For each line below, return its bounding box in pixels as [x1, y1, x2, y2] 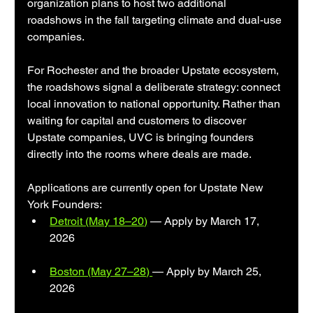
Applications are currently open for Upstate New [27, 181, 267, 195]
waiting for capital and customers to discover [27, 114, 249, 128]
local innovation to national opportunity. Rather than [27, 97, 284, 111]
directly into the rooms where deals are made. [27, 147, 252, 161]
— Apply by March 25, [152, 265, 265, 279]
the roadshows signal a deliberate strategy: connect [27, 80, 284, 94]
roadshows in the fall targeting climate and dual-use [27, 13, 285, 27]
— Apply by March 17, [147, 214, 263, 228]
